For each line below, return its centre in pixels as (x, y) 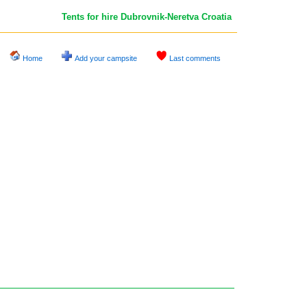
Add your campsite (106, 58)
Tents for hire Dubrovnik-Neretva (130, 17)
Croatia (215, 17)
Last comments (195, 58)
